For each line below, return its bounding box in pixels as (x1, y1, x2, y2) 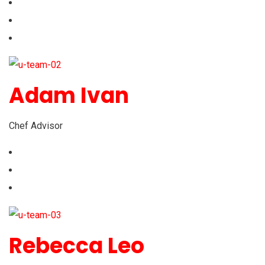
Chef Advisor (9, 120, 63, 132)
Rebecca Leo (9, 231, 144, 261)
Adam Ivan (9, 80, 129, 111)
